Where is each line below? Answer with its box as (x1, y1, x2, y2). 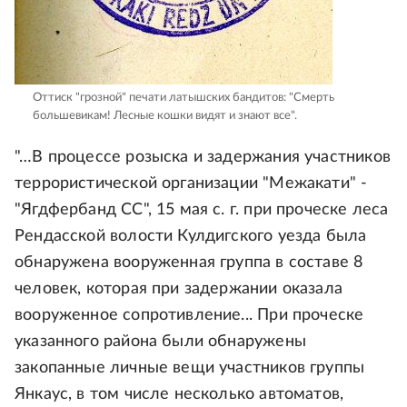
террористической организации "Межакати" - (15, 175, 368, 193)
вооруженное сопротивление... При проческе (15, 307, 364, 324)
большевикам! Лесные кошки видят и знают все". (33, 110, 297, 123)
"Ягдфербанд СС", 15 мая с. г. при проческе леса (15, 202, 389, 219)
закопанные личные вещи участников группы (15, 360, 365, 377)
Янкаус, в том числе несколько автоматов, (15, 386, 344, 403)
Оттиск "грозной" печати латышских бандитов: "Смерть (33, 92, 334, 104)
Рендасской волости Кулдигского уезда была (15, 228, 367, 245)
